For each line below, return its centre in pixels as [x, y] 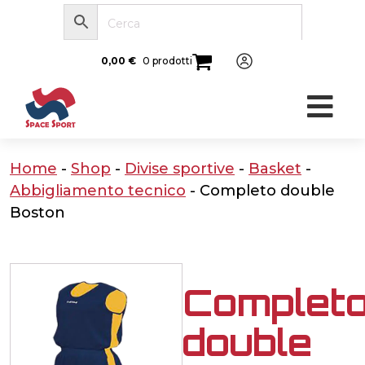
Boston [37, 212]
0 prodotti [167, 61]
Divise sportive [180, 168]
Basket [275, 168]
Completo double [267, 190]
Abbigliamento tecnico [98, 190]
